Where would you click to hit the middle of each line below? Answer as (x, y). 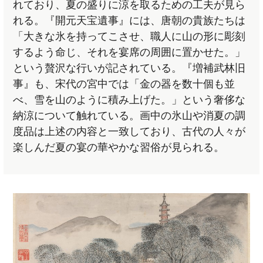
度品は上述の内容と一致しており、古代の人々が (129, 131)
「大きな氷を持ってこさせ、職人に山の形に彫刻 (129, 36)
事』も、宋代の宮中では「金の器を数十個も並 (124, 84)
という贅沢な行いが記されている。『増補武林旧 (129, 68)
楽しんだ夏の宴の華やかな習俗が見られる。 (119, 147)
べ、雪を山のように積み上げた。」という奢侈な (129, 100)
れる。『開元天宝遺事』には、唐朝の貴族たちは (129, 20)
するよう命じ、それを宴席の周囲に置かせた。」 (129, 52)
